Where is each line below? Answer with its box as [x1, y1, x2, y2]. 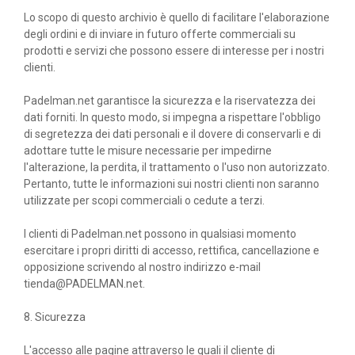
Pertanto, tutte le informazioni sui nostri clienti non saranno [24, 177, 319, 191]
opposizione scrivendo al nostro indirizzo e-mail [24, 261, 261, 274]
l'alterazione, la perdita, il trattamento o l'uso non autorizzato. [24, 161, 330, 174]
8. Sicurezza [24, 311, 86, 324]
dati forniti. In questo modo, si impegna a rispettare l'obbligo [24, 111, 321, 124]
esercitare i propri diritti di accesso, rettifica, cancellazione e [24, 244, 319, 258]
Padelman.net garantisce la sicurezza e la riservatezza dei [24, 94, 315, 108]
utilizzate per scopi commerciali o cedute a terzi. [24, 194, 265, 208]
